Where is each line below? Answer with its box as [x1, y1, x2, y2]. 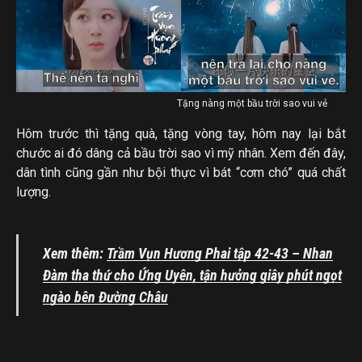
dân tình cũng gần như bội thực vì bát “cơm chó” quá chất [16, 164, 346, 180]
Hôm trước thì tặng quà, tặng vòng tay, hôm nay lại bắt [16, 125, 346, 141]
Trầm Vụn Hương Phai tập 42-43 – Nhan [107, 244, 333, 262]
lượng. [16, 183, 51, 200]
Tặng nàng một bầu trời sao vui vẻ [177, 97, 330, 109]
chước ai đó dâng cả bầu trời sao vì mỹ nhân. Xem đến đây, [16, 145, 346, 161]
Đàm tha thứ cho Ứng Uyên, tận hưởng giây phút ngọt [43, 266, 342, 284]
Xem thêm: [43, 244, 107, 262]
